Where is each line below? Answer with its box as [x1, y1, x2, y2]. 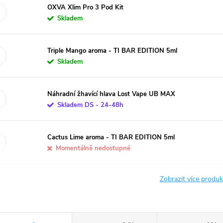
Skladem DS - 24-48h [57, 100, 124, 110]
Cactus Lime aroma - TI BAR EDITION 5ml [47, 132, 175, 142]
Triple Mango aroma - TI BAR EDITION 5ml [47, 46, 178, 55]
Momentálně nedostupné [56, 143, 131, 153]
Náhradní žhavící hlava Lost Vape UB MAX [47, 89, 176, 99]
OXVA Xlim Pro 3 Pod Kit [47, 2, 124, 12]
